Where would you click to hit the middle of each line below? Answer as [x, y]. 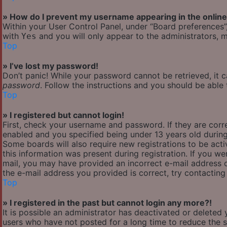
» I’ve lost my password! [50, 66]
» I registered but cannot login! [63, 115]
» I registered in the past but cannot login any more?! [107, 203]
